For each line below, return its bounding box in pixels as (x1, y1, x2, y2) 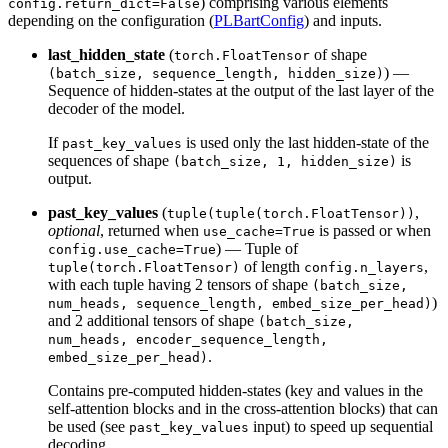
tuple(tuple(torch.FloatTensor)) (167, 205, 415, 221)
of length (240, 257, 304, 275)
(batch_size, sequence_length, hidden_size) (48, 65, 384, 81)
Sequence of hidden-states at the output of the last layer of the (48, 81, 434, 99)
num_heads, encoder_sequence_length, (48, 331, 328, 347)
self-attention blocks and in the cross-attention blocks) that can (48, 399, 438, 417)
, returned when (100, 221, 203, 239)
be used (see (48, 417, 129, 435)
